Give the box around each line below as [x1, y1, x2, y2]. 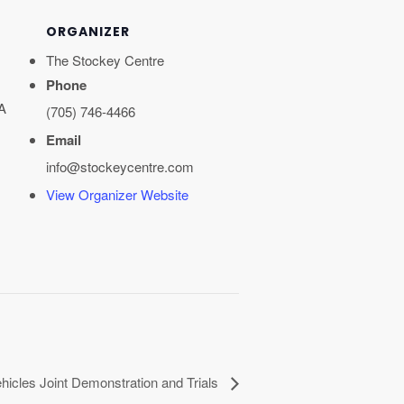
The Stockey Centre [45, 50, 164, 70]
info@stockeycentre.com [45, 157, 194, 177]
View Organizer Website [45, 185, 188, 205]
